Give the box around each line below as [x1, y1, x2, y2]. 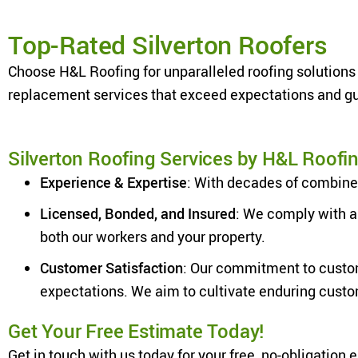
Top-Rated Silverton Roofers [8, 26, 328, 62]
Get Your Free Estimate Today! [8, 317, 265, 344]
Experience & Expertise [40, 172, 187, 192]
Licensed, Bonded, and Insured [40, 203, 236, 223]
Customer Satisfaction [40, 257, 183, 277]
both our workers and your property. [40, 226, 265, 246]
